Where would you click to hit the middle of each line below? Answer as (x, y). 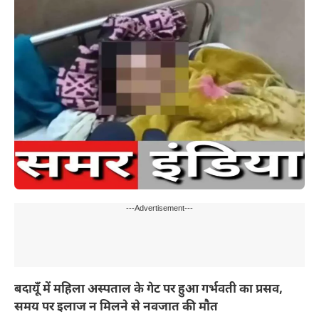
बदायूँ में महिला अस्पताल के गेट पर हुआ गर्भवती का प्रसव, (148, 289)
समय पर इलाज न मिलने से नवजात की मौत (116, 307)
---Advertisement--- (159, 208)
